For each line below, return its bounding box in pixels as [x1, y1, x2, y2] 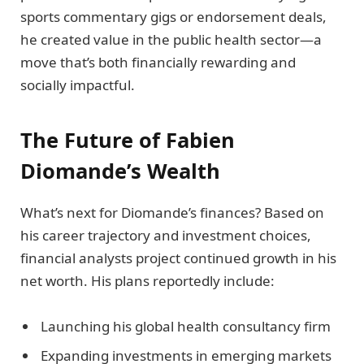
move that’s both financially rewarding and [20, 52, 296, 71]
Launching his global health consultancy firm [41, 317, 331, 336]
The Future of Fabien [20, 125, 235, 154]
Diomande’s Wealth [20, 156, 220, 184]
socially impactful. [20, 75, 135, 94]
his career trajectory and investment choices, [20, 226, 311, 245]
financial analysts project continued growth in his [20, 249, 336, 268]
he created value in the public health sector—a [20, 29, 322, 49]
